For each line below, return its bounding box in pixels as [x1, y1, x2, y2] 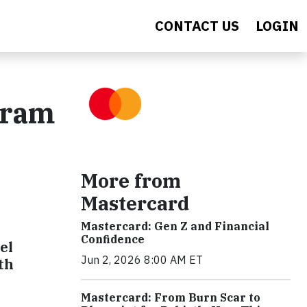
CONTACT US [155, 16, 239, 35]
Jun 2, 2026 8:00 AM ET [81, 253, 203, 267]
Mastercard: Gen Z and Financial [81, 219, 269, 233]
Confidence [81, 232, 145, 246]
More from [81, 168, 181, 193]
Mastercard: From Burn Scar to [81, 291, 260, 304]
